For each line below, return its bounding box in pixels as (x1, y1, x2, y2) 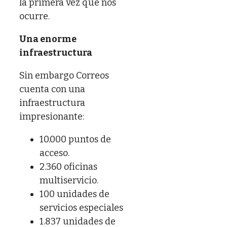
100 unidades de (40, 188, 109, 200)
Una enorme (19, 33, 77, 45)
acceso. (40, 147, 69, 159)
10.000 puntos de (40, 133, 111, 145)
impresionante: (19, 110, 84, 122)
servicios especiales (40, 202, 123, 213)
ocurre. (19, 10, 50, 22)
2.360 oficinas (40, 161, 97, 172)
